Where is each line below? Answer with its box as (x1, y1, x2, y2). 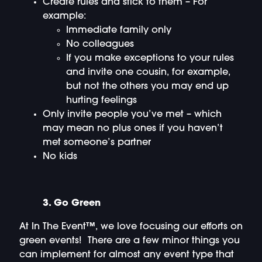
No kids (42, 151, 77, 161)
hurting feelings (65, 95, 137, 105)
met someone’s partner (42, 137, 151, 147)
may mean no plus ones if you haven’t (42, 123, 223, 133)
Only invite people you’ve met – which (42, 109, 222, 119)
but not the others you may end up (65, 81, 229, 91)
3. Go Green (19, 199, 101, 209)
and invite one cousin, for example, (65, 67, 230, 77)
